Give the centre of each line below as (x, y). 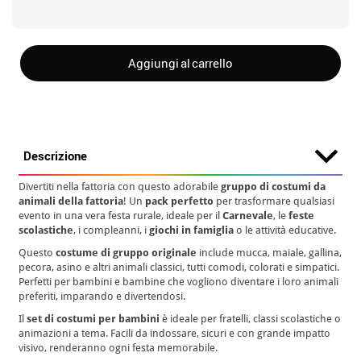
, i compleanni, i (112, 230)
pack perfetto (180, 201)
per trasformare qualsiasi (274, 201)
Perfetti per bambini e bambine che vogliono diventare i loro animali (179, 282)
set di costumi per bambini (93, 319)
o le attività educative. (285, 230)
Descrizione (56, 156)
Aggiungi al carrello (180, 63)
